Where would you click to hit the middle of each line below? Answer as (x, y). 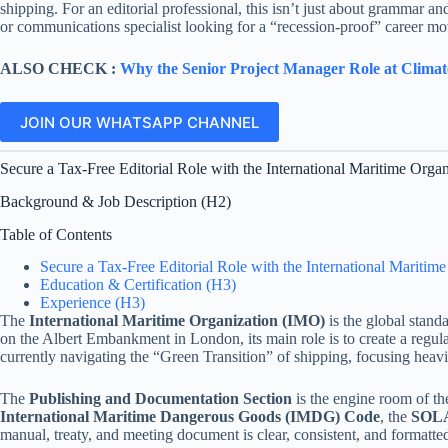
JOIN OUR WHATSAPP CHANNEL (139, 122)
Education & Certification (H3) (138, 285)
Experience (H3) (92, 303)
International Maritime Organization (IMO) (177, 321)
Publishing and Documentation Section (160, 399)
